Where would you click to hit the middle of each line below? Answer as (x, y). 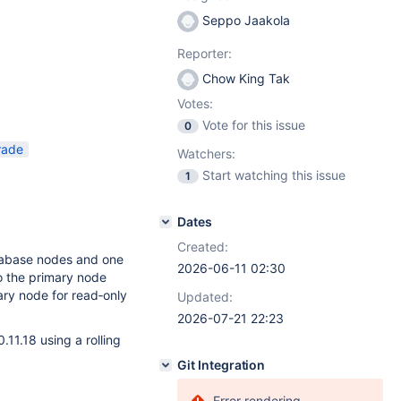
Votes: (195, 103)
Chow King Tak (244, 78)
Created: (203, 247)
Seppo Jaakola (244, 20)
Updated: (205, 297)
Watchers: (206, 154)
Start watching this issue (274, 175)
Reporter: (205, 53)
